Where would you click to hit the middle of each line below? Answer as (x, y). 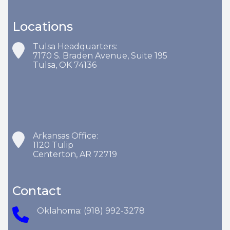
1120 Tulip (53, 145)
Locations (43, 26)
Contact (37, 191)
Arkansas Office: (65, 136)
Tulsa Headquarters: (75, 46)
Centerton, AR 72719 (75, 154)
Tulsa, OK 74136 (65, 65)
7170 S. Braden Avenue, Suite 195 (100, 56)
